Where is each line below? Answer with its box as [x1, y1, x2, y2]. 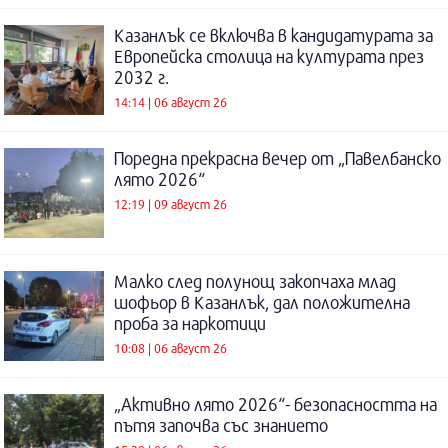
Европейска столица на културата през [114, 45, 424, 67]
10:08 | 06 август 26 [114, 340, 227, 357]
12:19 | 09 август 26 [114, 196, 227, 213]
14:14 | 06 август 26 [114, 94, 227, 111]
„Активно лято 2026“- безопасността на [114, 393, 437, 415]
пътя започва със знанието [114, 414, 328, 436]
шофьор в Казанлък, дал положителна [114, 291, 410, 313]
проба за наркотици [114, 312, 266, 334]
